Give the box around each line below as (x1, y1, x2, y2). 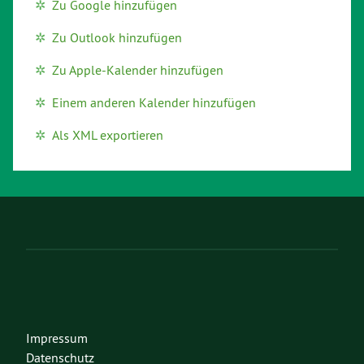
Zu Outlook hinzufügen (52, 29, 182, 46)
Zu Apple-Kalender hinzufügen (52, 62, 223, 79)
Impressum (26, 330, 88, 347)
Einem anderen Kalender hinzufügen (52, 94, 256, 111)
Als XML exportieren (52, 127, 163, 144)
